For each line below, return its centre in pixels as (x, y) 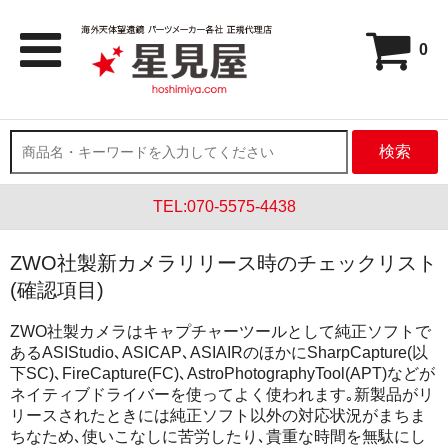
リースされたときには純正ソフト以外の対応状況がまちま (218, 415)
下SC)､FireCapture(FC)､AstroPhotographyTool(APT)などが (222, 373)
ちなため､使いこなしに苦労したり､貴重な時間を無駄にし (218, 436)
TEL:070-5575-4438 (224, 206)
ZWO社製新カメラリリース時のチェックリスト (223, 263)
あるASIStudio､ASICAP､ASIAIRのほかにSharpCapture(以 (219, 352)
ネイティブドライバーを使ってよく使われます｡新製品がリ (222, 394)
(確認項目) (60, 290)
